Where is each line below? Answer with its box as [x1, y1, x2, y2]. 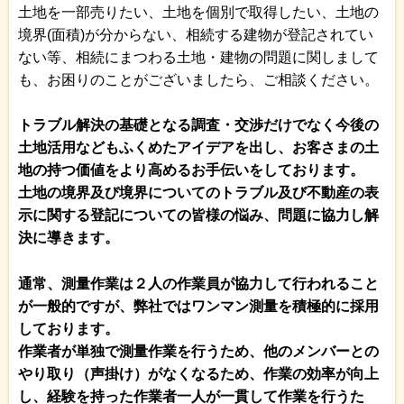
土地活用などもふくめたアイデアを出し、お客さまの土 [18, 140, 379, 156]
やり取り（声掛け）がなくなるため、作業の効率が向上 [18, 365, 379, 381]
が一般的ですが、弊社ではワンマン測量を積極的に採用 [18, 298, 379, 314]
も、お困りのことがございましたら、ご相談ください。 [18, 71, 379, 87]
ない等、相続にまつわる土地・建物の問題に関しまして [18, 49, 379, 65]
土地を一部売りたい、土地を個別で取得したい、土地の [18, 4, 379, 20]
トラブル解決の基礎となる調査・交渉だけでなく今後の [18, 117, 379, 133]
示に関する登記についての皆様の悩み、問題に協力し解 [18, 207, 379, 224]
